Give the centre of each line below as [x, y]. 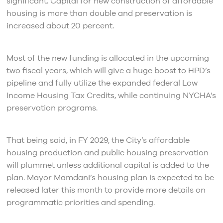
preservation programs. [52, 108]
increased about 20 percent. [60, 26]
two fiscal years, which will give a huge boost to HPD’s [108, 71]
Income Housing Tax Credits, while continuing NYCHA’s [111, 96]
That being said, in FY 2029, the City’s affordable [98, 141]
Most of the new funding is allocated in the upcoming [108, 58]
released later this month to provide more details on [106, 190]
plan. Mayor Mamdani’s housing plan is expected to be [110, 178]
